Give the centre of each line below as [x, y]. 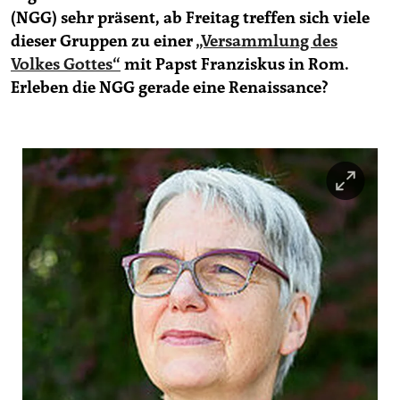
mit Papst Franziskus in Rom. [235, 64]
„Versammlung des [267, 41]
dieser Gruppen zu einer [103, 41]
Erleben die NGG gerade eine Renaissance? [170, 87]
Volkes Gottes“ [66, 64]
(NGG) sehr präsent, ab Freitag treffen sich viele [190, 17]
